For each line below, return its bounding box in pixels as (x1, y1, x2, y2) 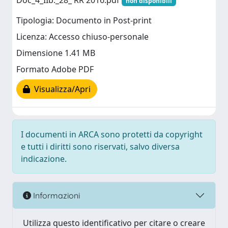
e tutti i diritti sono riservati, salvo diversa (21, 141, 180, 152)
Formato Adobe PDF (16, 64, 94, 75)
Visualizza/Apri (30, 83, 91, 95)
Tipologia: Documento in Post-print (16, 15, 152, 26)
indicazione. (21, 153, 67, 164)
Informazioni (31, 190, 80, 201)
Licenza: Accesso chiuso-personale (16, 31, 149, 43)
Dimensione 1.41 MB (16, 47, 95, 59)
